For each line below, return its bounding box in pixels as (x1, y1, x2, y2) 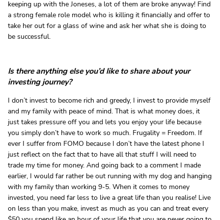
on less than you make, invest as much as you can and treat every (8, 203, 208, 213)
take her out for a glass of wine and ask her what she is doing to (8, 21, 206, 30)
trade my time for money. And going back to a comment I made (8, 160, 201, 170)
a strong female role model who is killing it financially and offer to (8, 10, 210, 20)
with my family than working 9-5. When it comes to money (8, 182, 190, 192)
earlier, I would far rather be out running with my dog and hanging (8, 171, 212, 181)
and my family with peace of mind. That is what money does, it (8, 106, 200, 116)
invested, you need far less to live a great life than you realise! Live (8, 192, 211, 202)
